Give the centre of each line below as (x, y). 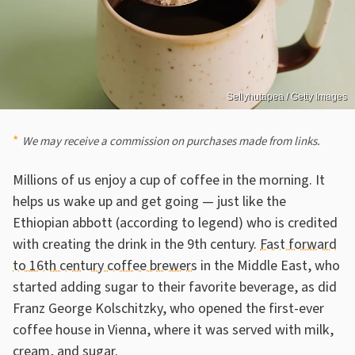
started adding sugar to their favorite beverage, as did (175, 287)
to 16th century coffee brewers (105, 265)
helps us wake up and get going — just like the (149, 201)
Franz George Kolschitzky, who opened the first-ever (168, 308)
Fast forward (298, 244)
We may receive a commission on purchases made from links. (171, 141)
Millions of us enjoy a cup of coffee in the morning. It (169, 180)
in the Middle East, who (269, 265)
